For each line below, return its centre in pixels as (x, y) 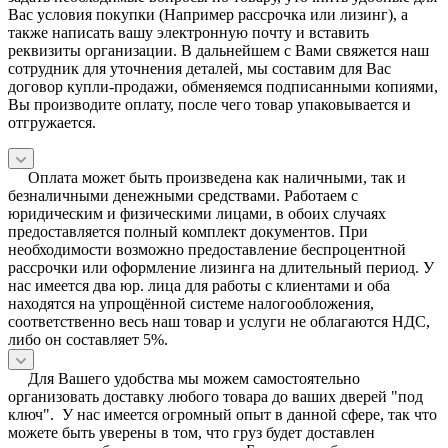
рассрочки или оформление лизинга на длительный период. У (221, 267)
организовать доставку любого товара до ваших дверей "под (215, 396)
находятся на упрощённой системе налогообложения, (191, 303)
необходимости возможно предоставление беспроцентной (207, 249)
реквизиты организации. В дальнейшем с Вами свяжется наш (218, 50)
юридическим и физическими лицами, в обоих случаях (197, 213)
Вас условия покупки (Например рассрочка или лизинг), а (208, 14)
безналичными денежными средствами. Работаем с (183, 195)
